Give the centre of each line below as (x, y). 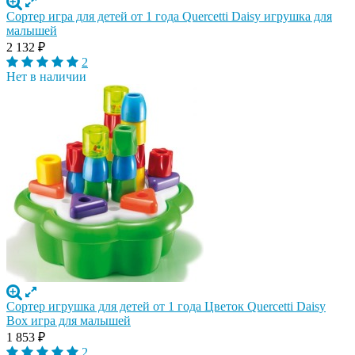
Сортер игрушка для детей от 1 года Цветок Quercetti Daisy (166, 306)
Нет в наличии (46, 76)
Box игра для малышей (69, 320)
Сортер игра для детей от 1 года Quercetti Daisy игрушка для (169, 16)
